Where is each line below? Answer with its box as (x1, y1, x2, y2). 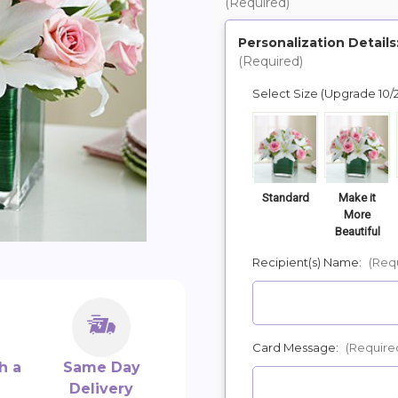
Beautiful (334, 224, 380, 238)
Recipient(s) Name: (252, 254, 364, 269)
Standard (261, 190, 309, 204)
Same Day (62, 359, 140, 377)
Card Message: (252, 339, 341, 354)
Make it (338, 190, 376, 204)
